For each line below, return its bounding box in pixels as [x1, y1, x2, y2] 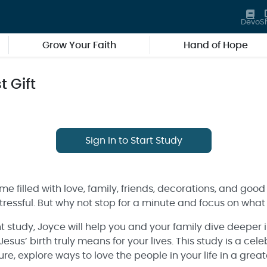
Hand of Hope [183, 41, 248, 50]
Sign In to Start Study [85, 136, 182, 145]
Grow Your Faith [42, 41, 117, 50]
